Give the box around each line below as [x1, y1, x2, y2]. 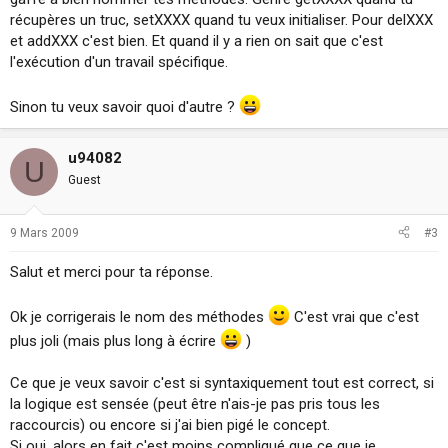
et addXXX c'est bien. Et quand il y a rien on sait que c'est [10, 32, 383, 50]
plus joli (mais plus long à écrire [10, 331, 220, 350]
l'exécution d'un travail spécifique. [10, 53, 228, 71]
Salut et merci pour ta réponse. [10, 262, 213, 281]
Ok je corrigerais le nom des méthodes [10, 307, 268, 326]
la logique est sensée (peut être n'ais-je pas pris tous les [10, 394, 380, 413]
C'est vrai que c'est [290, 307, 419, 326]
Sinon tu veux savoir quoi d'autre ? [10, 98, 239, 116]
